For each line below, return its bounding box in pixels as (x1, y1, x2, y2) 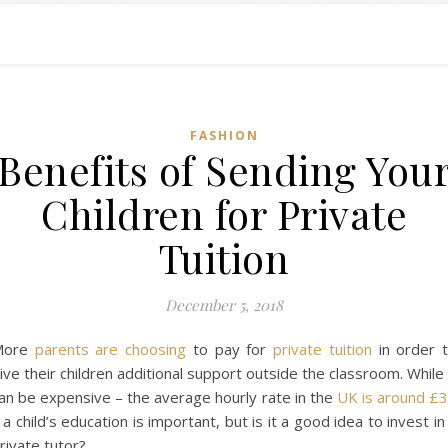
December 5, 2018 (165, 295, 283, 315)
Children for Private (41, 187, 407, 240)
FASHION (189, 127, 259, 144)
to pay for (186, 339, 274, 359)
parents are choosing (34, 339, 187, 359)
